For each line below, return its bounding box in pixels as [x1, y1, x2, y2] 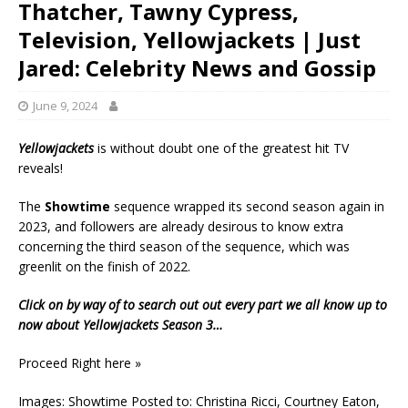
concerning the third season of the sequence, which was [18, 238, 350, 255]
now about [18, 316, 83, 333]
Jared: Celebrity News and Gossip [18, 53, 376, 83]
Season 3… [158, 316, 223, 333]
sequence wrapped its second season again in [110, 198, 384, 215]
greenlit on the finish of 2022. [18, 258, 190, 275]
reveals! [18, 159, 63, 177]
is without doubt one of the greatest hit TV [94, 139, 349, 157]
